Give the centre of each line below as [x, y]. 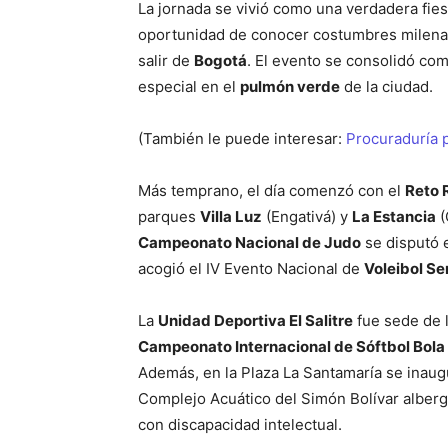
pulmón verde [290, 86]
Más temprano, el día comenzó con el [271, 190]
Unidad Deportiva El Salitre [255, 320]
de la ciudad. [386, 86]
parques [169, 216]
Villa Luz [231, 216]
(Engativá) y [307, 216]
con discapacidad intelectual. [240, 424]
